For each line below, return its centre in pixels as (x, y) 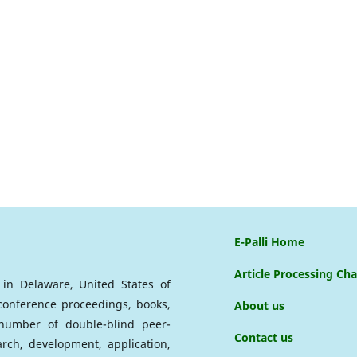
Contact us (264, 337)
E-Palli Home (269, 241)
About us (259, 305)
